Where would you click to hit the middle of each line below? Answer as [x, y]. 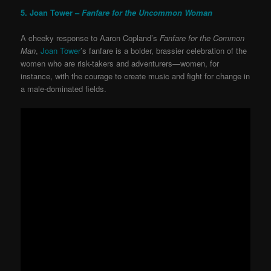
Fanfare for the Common [202, 38]
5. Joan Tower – [51, 13]
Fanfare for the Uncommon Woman [147, 13]
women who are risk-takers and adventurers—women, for [120, 64]
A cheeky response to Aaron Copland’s [90, 38]
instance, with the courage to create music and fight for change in [135, 76]
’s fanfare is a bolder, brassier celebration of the [164, 51]
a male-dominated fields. [64, 89]
